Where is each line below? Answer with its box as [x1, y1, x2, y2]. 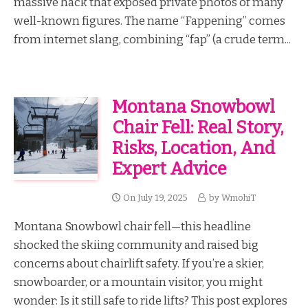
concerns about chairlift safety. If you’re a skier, [14, 256, 264, 271]
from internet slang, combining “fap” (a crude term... [14, 32, 291, 46]
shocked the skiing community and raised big [14, 238, 258, 252]
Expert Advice [111, 158, 226, 180]
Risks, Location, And [111, 137, 275, 159]
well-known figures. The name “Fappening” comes [14, 13, 285, 27]
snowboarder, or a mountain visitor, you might [14, 275, 263, 289]
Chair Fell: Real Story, [111, 117, 284, 139]
